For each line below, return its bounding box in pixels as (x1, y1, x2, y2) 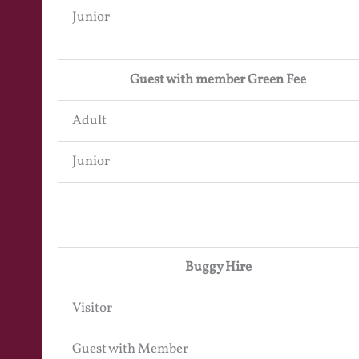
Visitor (72, 299, 112, 318)
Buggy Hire (184, 258, 252, 277)
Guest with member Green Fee (130, 70, 306, 89)
